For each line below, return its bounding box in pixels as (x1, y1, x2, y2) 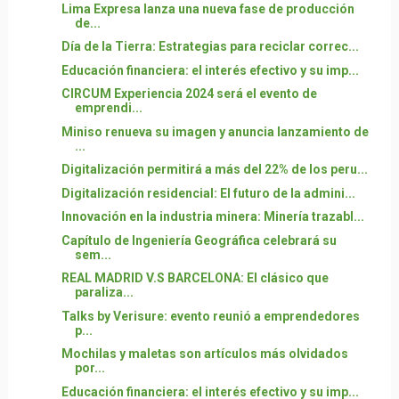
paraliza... (74, 285, 134, 299)
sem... (74, 247, 111, 262)
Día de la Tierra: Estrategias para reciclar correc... (61, 39, 359, 53)
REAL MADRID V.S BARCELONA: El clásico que (61, 271, 329, 285)
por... (74, 361, 105, 375)
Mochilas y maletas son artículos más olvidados (61, 346, 348, 361)
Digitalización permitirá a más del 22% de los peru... (61, 162, 368, 176)
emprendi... (74, 101, 142, 115)
